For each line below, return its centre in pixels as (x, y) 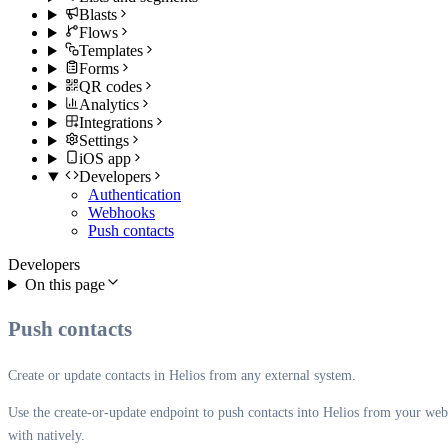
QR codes (110, 87)
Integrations (115, 123)
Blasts (97, 15)
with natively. (46, 436)
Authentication (134, 195)
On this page (64, 285)
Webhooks (121, 213)
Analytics (108, 105)
